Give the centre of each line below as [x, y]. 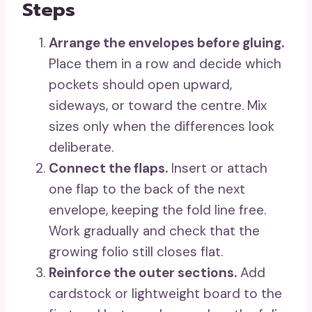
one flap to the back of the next [147, 189]
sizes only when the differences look [162, 126]
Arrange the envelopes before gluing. [166, 43]
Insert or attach [218, 168]
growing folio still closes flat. [136, 252]
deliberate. [81, 147]
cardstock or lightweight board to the [165, 294]
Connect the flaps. [108, 168]
